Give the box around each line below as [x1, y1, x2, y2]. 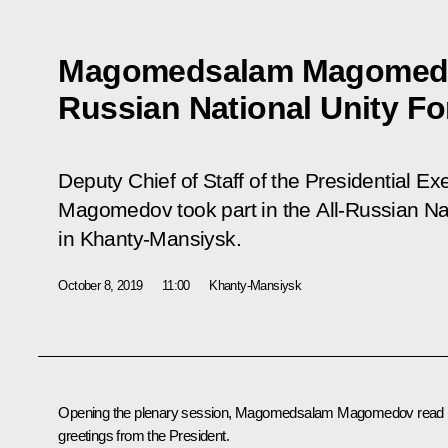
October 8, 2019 [58, 277, 143, 293]
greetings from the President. [58, 426, 229, 444]
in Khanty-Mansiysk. [58, 226, 241, 251]
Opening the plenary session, [58, 403, 235, 421]
